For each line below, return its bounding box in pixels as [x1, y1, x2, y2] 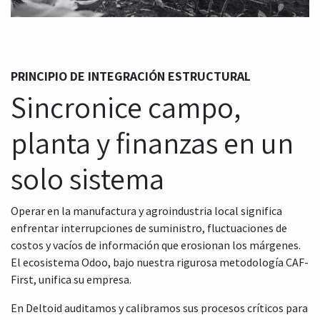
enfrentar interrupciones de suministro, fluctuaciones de [11, 220, 287, 235]
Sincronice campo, [11, 86, 241, 126]
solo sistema [11, 158, 164, 198]
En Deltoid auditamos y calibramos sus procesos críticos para [11, 300, 308, 315]
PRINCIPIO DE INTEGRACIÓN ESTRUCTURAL [11, 67, 251, 84]
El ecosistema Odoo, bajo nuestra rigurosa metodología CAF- [11, 254, 309, 269]
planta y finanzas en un [11, 122, 294, 162]
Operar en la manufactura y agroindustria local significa [11, 203, 282, 218]
